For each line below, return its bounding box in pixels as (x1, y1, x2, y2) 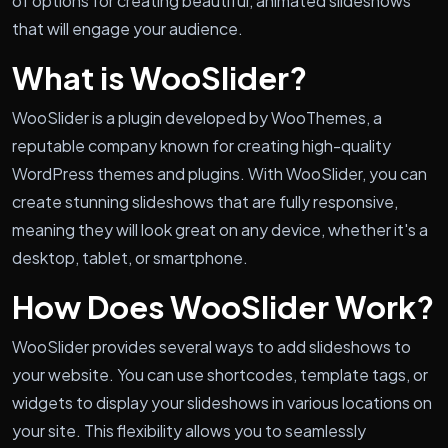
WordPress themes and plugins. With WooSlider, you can (12, 162, 427, 184)
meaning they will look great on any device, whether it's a (12, 218, 428, 240)
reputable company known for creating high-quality (12, 134, 391, 156)
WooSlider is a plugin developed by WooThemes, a (12, 106, 382, 128)
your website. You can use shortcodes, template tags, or (12, 363, 428, 385)
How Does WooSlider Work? (12, 286, 434, 326)
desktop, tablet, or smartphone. (12, 246, 248, 268)
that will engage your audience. (12, 17, 243, 39)
